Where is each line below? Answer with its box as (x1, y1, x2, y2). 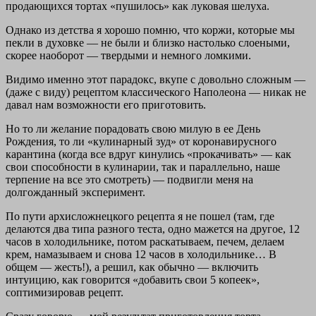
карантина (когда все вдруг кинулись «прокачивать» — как (6, 148, 291, 161)
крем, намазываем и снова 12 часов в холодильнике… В (6, 248, 276, 261)
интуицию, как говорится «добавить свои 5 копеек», (6, 274, 260, 286)
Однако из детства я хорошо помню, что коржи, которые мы (6, 24, 295, 37)
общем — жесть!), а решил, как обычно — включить (6, 261, 258, 274)
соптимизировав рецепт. (6, 286, 123, 299)
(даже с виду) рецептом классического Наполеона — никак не (6, 86, 306, 99)
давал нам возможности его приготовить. (6, 99, 206, 111)
